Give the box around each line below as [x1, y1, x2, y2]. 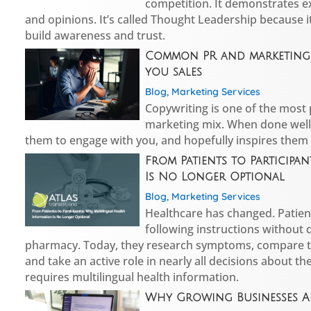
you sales [144, 65, 202, 78]
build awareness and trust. [25, 27, 166, 43]
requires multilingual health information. [25, 269, 239, 285]
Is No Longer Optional [144, 170, 285, 183]
